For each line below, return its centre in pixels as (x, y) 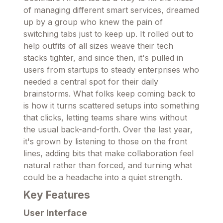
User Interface (55, 213)
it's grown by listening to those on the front (105, 141)
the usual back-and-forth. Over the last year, (108, 129)
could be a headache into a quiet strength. (103, 177)
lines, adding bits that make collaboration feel (109, 153)
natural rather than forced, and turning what (108, 165)
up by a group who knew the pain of (93, 22)
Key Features (57, 195)
